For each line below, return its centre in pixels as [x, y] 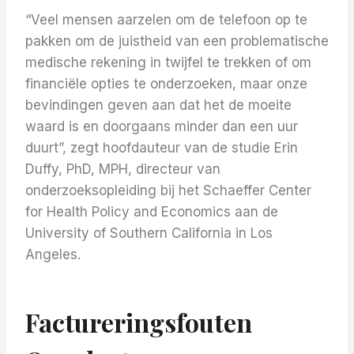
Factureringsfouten [139, 322]
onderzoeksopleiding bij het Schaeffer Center [168, 191]
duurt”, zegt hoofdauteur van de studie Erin [162, 148]
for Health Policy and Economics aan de [152, 212]
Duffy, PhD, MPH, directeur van [123, 169]
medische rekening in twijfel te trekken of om [168, 63]
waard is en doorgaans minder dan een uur [162, 127]
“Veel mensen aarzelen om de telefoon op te [166, 20]
